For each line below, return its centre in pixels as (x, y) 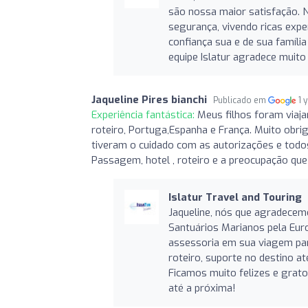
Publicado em (241, 100)
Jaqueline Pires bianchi (149, 99)
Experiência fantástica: (144, 114)
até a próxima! (202, 288)
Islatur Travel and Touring (235, 197)
